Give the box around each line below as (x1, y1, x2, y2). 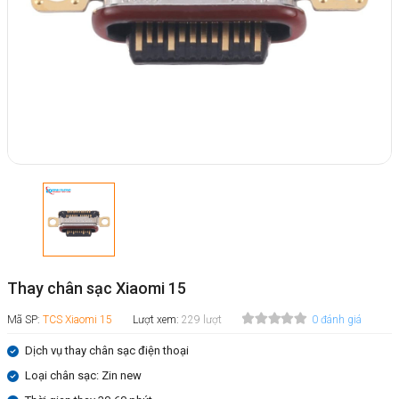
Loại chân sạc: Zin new (25, 369, 142, 383)
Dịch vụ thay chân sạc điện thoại (25, 344, 189, 358)
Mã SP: (7, 313, 43, 327)
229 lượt (182, 313, 222, 327)
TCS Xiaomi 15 (43, 313, 112, 327)
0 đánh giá (312, 313, 362, 327)
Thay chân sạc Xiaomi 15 (7, 279, 186, 298)
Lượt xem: (133, 313, 182, 327)
